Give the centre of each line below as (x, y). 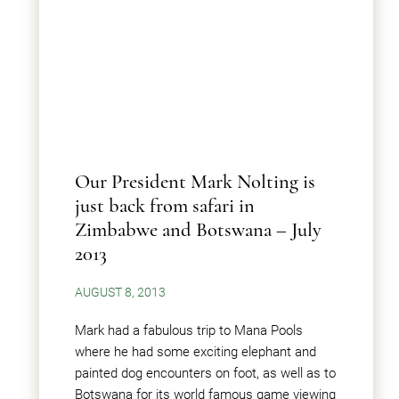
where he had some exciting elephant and (195, 352)
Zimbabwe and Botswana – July (198, 229)
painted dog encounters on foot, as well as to (205, 373)
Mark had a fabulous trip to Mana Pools (189, 330)
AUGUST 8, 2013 (120, 292)
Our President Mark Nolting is (195, 181)
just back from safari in (165, 205)
